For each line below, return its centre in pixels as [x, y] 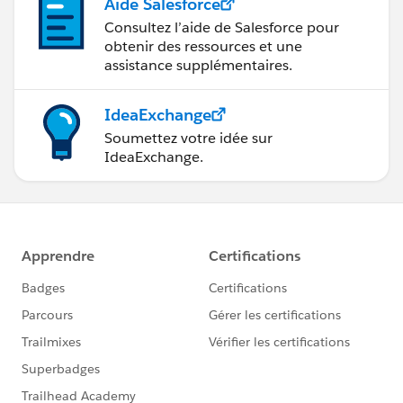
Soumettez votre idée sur [188, 138]
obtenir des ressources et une [203, 46]
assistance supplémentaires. [198, 65]
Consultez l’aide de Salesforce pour [222, 27]
